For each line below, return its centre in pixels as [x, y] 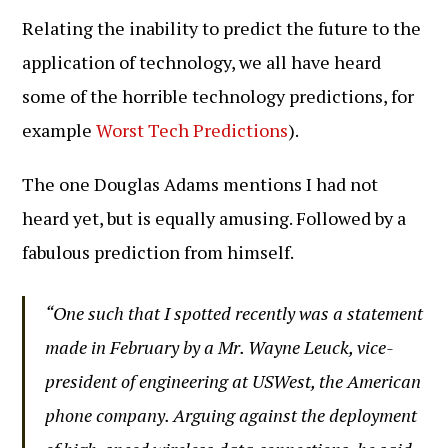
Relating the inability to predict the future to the [222, 28]
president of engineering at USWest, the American [233, 381]
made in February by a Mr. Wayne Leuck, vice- [220, 347]
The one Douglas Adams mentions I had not [200, 184]
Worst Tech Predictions [192, 130]
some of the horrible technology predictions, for [218, 96]
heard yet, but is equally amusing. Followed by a [214, 218]
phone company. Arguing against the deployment [231, 415]
